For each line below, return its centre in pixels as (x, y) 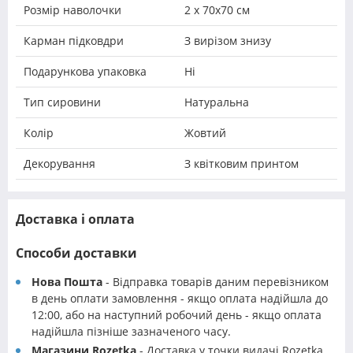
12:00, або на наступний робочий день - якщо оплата (176, 315)
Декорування (59, 164)
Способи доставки (76, 253)
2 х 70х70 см (217, 10)
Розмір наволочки (72, 10)
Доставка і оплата (75, 219)
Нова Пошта (67, 282)
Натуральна (217, 102)
